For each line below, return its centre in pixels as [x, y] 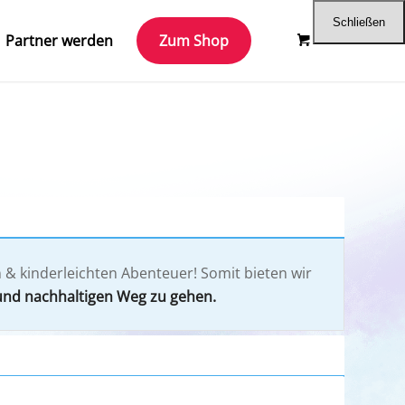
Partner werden [59, 41]
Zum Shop [194, 41]
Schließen [359, 22]
